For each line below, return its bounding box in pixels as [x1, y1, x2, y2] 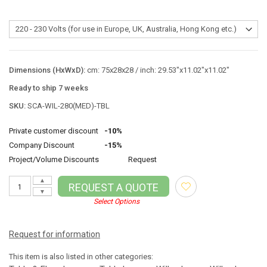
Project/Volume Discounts [9, 155, 99, 164]
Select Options [94, 197, 139, 206]
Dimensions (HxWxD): [9, 66, 87, 74]
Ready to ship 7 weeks [9, 83, 88, 92]
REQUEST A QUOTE [69, 181, 159, 194]
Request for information [9, 229, 100, 239]
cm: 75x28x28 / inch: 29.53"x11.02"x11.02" [87, 66, 229, 74]
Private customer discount [9, 126, 98, 135]
